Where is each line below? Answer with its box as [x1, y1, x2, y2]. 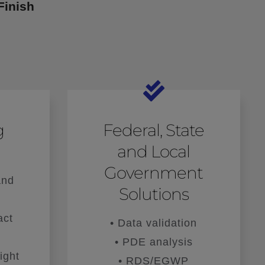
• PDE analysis [114, 235, 193, 248]
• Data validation [110, 216, 198, 229]
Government [104, 162, 203, 183]
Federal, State [103, 119, 205, 140]
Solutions [118, 183, 189, 204]
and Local [117, 141, 190, 161]
